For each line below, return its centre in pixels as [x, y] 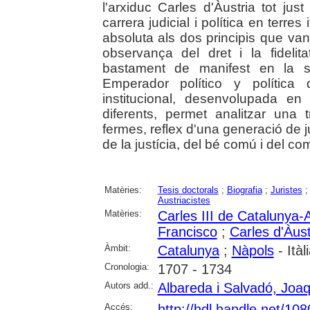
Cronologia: [127, 267]
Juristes [286, 190]
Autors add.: [129, 285]
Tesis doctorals [188, 190]
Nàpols [253, 250]
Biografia [244, 190]
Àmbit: [117, 248]
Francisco [187, 232]
